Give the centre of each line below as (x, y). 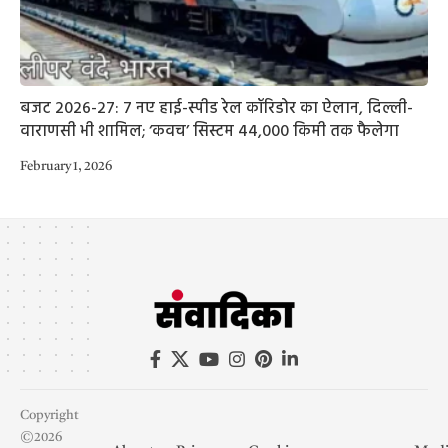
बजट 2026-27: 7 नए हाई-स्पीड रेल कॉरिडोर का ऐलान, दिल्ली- (216, 108)
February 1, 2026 (66, 166)
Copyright (49, 415)
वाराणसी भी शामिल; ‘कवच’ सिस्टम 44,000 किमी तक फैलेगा (209, 131)
